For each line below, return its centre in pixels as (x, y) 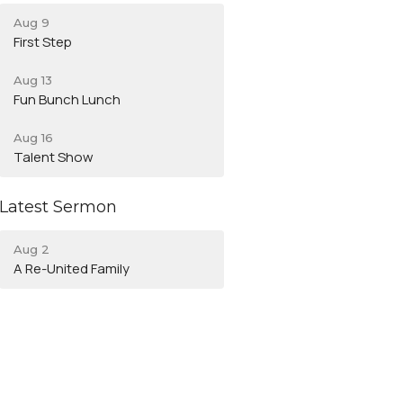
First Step (43, 42)
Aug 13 (33, 81)
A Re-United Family (72, 268)
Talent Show (54, 157)
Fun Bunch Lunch (67, 100)
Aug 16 (34, 138)
